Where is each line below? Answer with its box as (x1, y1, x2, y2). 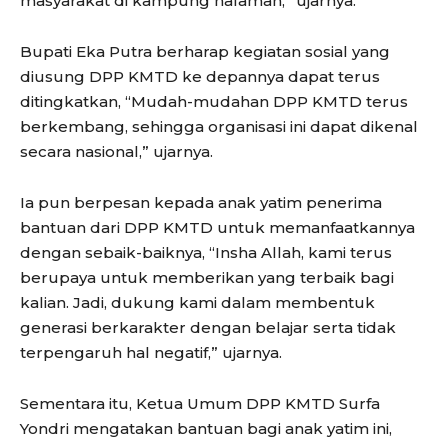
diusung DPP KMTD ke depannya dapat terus (20, 67, 380, 87)
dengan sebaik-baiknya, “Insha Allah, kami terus (20, 243, 392, 263)
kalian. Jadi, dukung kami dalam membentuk (20, 293, 375, 313)
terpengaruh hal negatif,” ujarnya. (20, 343, 282, 363)
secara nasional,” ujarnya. (20, 142, 213, 162)
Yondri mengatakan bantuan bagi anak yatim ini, (20, 419, 392, 439)
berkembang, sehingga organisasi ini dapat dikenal (20, 117, 418, 137)
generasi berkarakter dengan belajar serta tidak (20, 318, 396, 338)
